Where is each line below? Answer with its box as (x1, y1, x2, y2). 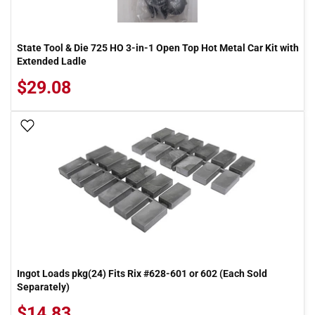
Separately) (17, 281, 70, 292)
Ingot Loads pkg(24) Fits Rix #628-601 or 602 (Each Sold (17, 268, 267, 279)
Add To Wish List (40, 121, 112, 132)
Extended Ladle (17, 56, 86, 67)
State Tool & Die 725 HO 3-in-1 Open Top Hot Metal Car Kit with (17, 42, 299, 53)
